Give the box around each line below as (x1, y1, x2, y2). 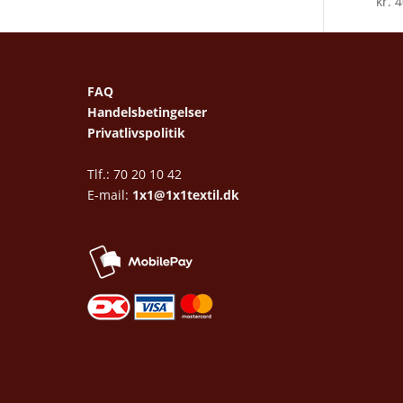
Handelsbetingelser (87, 103, 207, 121)
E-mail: (87, 185, 132, 203)
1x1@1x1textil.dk (132, 185, 239, 203)
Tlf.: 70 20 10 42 (87, 165, 182, 183)
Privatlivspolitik (87, 123, 185, 141)
